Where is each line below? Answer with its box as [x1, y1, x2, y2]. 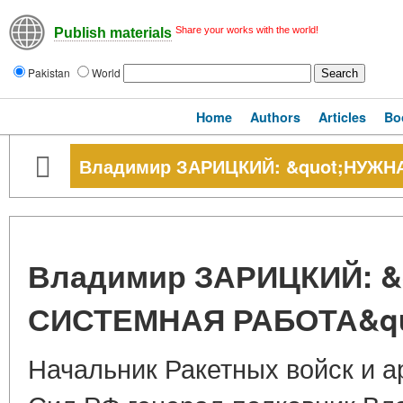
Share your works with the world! [175, 24, 318, 35]
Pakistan [28, 65, 73, 80]
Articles [318, 108, 366, 126]
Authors [250, 108, 300, 126]
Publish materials [54, 25, 172, 41]
